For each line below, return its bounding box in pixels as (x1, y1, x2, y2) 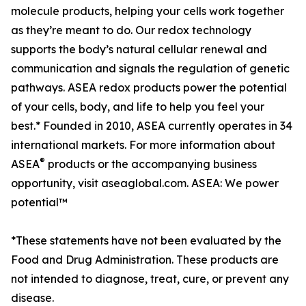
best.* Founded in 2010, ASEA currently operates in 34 (11, 119, 292, 133)
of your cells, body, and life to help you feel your (11, 100, 264, 114)
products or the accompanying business (45, 157, 257, 171)
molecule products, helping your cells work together (11, 4, 284, 18)
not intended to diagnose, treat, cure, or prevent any (11, 272, 289, 286)
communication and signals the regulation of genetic (11, 61, 290, 76)
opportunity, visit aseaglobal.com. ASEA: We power (11, 176, 279, 191)
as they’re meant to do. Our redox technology (11, 23, 251, 38)
